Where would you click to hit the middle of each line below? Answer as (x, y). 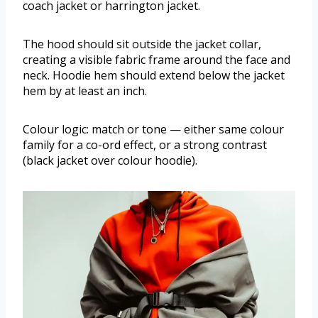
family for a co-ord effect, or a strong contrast (145, 145)
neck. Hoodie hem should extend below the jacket (154, 76)
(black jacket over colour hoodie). (110, 161)
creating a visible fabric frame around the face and (157, 60)
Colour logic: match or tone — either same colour (153, 130)
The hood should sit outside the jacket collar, (142, 44)
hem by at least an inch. (85, 91)
